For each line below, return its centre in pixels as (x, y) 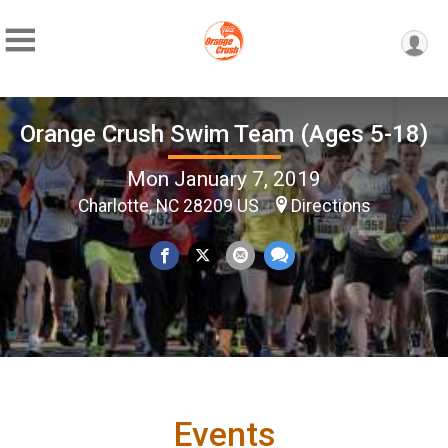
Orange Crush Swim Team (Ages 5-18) (224, 133)
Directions (330, 205)
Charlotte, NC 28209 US (170, 205)
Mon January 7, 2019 (224, 178)
